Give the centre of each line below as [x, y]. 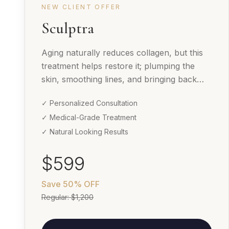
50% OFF [81, 184]
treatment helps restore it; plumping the [118, 66]
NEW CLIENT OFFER [81, 7]
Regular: [56, 197]
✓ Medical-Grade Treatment [89, 117]
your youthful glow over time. [99, 92]
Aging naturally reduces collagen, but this [122, 52]
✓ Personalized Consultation [89, 103]
